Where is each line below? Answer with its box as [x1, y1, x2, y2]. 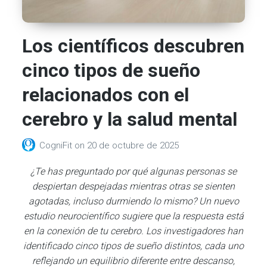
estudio [23, 210, 57, 222]
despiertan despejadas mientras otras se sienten [32, 181, 235, 192]
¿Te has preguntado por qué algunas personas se [30, 166, 237, 177]
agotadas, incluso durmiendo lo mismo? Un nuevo [28, 195, 239, 207]
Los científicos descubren [22, 35, 245, 58]
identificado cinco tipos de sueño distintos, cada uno [23, 240, 244, 252]
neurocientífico [57, 210, 119, 222]
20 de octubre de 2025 [87, 140, 179, 151]
